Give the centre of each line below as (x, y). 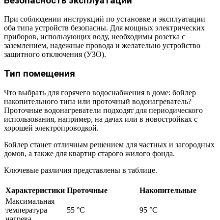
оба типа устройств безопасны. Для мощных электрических (104, 28)
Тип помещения (40, 74)
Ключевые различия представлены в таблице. (81, 170)
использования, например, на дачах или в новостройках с (101, 119)
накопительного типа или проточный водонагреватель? (98, 101)
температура (26, 210)
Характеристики (35, 190)
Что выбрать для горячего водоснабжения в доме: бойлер (100, 92)
